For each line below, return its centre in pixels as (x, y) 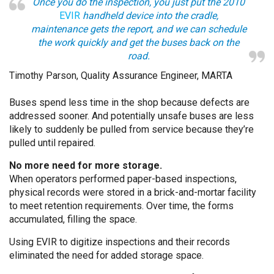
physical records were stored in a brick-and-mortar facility (133, 192)
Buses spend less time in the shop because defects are (129, 102)
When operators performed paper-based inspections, (123, 179)
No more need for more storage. (86, 165)
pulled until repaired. (52, 143)
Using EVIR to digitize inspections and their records (120, 242)
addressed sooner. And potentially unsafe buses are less (131, 116)
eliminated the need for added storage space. (106, 255)
